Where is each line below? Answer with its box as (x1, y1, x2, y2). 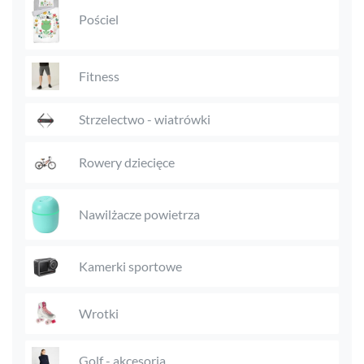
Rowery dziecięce (79, 154, 175, 170)
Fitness (79, 67, 119, 84)
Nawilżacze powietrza (79, 206, 200, 222)
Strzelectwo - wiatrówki (79, 110, 210, 127)
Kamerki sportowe (79, 258, 182, 274)
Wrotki (79, 305, 119, 321)
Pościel (79, 11, 119, 28)
